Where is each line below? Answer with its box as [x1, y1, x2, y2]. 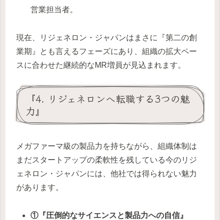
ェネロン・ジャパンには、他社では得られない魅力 [16, 169, 197, 178]
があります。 [16, 183, 63, 192]
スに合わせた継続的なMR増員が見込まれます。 [16, 60, 186, 69]
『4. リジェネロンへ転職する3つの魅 [26, 91, 190, 106]
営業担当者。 [30, 5, 78, 14]
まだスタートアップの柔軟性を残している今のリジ [16, 155, 197, 164]
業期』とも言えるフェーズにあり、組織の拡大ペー [16, 47, 197, 55]
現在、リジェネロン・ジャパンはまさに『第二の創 [16, 33, 197, 42]
